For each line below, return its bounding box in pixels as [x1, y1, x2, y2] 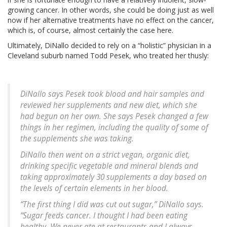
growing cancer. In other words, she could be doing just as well [8, 5, 214, 15]
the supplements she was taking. [20, 133, 134, 144]
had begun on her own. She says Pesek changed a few [20, 110, 208, 122]
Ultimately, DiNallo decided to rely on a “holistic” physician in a [8, 40, 211, 50]
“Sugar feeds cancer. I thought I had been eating [20, 210, 187, 221]
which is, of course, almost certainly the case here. [8, 25, 173, 35]
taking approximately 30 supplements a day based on [20, 171, 207, 182]
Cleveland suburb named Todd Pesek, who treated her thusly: [8, 50, 209, 60]
